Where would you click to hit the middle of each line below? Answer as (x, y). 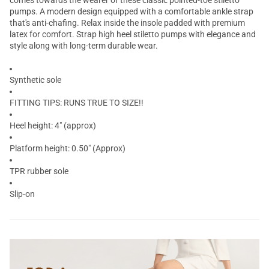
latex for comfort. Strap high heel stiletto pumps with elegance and (133, 34)
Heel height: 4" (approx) (53, 125)
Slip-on (22, 194)
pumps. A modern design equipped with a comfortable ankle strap (131, 11)
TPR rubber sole (39, 171)
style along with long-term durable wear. (84, 46)
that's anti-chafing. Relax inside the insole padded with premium (127, 23)
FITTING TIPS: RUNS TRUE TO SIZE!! (77, 103)
